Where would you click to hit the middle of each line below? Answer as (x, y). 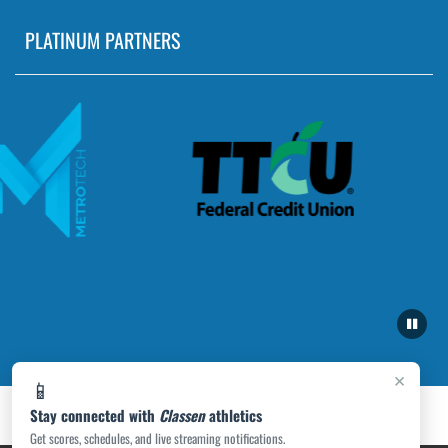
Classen (182, 415)
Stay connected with (94, 415)
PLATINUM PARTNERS (102, 39)
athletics (233, 415)
